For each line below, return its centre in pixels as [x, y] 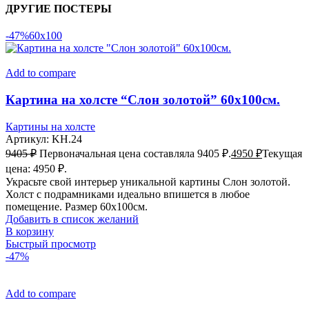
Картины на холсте [50, 126]
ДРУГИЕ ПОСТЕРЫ [59, 9]
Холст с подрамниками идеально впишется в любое [128, 194]
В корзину [30, 231]
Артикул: [29, 139]
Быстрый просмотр [51, 243]
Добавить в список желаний [72, 219]
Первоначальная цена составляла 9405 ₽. [135, 153]
